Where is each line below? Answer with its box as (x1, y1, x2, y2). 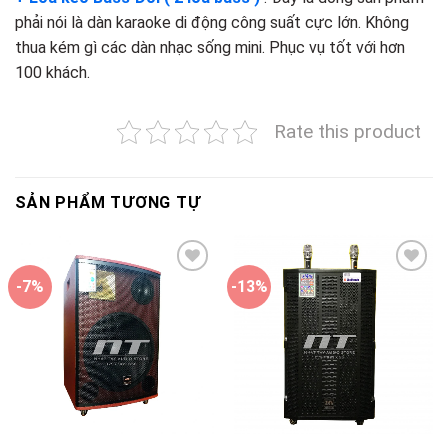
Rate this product (274, 119, 421, 143)
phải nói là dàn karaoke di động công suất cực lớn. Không (15, 12, 409, 32)
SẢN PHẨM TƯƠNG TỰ (15, 192, 201, 212)
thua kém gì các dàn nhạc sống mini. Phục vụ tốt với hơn (15, 37, 405, 57)
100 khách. (15, 62, 90, 82)
